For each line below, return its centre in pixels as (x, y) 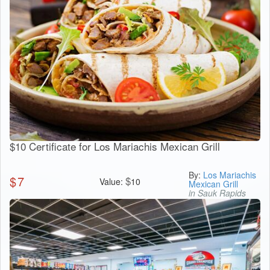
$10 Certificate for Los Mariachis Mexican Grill (115, 146)
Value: (112, 181)
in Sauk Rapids (218, 193)
